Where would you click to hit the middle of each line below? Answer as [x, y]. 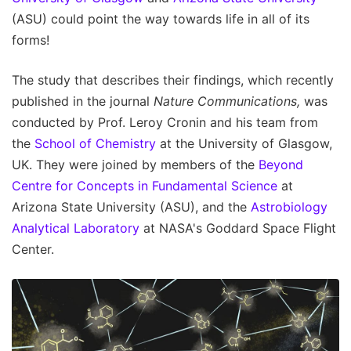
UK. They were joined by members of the [135, 165]
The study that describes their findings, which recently [173, 80]
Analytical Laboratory [76, 228]
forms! [31, 40]
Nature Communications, [227, 101]
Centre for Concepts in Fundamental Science [145, 186]
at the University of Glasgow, [244, 144]
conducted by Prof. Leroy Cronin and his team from [165, 123]
